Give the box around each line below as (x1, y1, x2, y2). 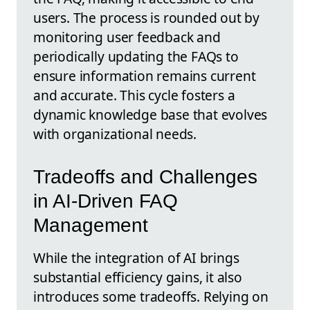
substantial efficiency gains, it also (33, 268, 242, 287)
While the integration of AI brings (33, 248, 239, 268)
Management (33, 215, 148, 237)
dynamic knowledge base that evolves (33, 104, 268, 124)
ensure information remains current (33, 66, 256, 85)
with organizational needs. (33, 124, 197, 143)
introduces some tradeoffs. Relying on (33, 287, 268, 307)
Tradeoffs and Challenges (33, 166, 257, 188)
